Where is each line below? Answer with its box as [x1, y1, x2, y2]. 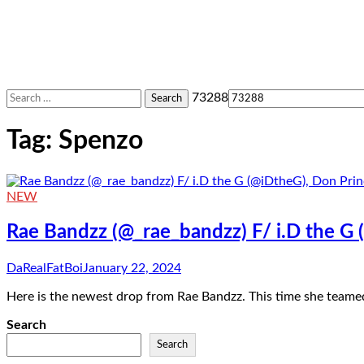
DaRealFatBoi [6, 261, 83, 275]
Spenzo [58, 128, 143, 154]
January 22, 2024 [83, 261, 181, 275]
